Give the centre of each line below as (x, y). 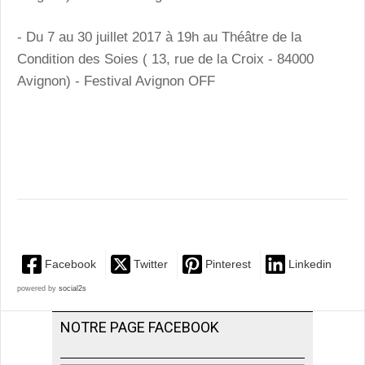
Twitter (151, 264)
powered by (38, 289)
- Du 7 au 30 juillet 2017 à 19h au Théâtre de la (159, 37)
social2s (73, 289)
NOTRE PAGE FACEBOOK (140, 328)
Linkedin (310, 264)
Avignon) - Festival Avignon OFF (116, 81)
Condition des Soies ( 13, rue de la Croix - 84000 (165, 59)
